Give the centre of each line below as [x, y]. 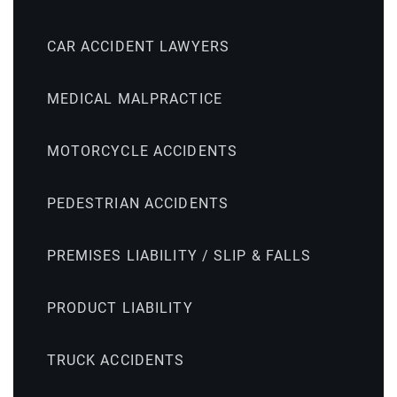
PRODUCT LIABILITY [120, 307]
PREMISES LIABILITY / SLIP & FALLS [179, 255]
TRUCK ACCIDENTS [116, 360]
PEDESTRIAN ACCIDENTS [138, 203]
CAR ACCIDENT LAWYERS [138, 46]
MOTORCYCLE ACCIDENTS [142, 151]
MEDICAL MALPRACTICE [134, 98]
